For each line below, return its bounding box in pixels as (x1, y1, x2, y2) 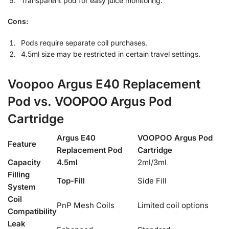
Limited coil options (138, 200, 209, 210)
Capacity (8, 157, 41, 167)
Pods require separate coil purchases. (21, 38, 147, 47)
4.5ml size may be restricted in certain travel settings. (21, 49, 200, 58)
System (8, 181, 36, 192)
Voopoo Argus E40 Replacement (8, 76, 200, 91)
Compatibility (8, 206, 57, 216)
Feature (8, 139, 36, 149)
